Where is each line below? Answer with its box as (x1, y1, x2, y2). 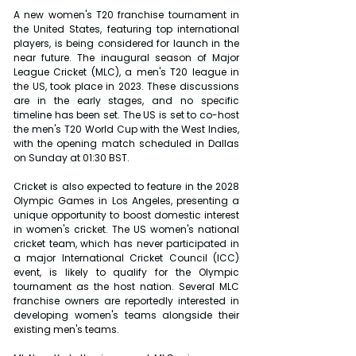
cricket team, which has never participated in (14, 237, 239, 251)
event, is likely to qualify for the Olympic (14, 265, 239, 280)
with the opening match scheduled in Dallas (14, 137, 239, 151)
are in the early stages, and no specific (14, 94, 239, 108)
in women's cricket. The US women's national (14, 222, 239, 237)
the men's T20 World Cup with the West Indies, (14, 122, 239, 137)
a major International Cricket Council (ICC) (14, 251, 239, 265)
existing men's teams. (14, 323, 122, 337)
